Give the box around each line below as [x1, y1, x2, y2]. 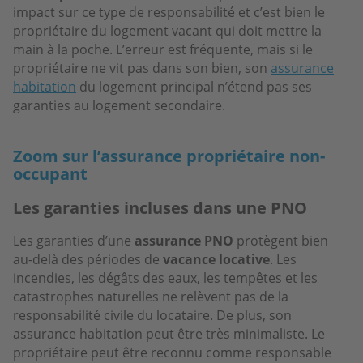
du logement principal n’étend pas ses [76, 77, 312, 96]
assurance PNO [135, 231, 233, 250]
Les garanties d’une [13, 231, 135, 250]
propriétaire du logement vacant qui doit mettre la [13, 21, 322, 40]
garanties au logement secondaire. [13, 96, 225, 114]
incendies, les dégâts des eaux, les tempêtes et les [13, 268, 318, 287]
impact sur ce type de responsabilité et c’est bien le [13, 2, 325, 21]
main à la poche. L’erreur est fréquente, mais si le [13, 40, 313, 58]
